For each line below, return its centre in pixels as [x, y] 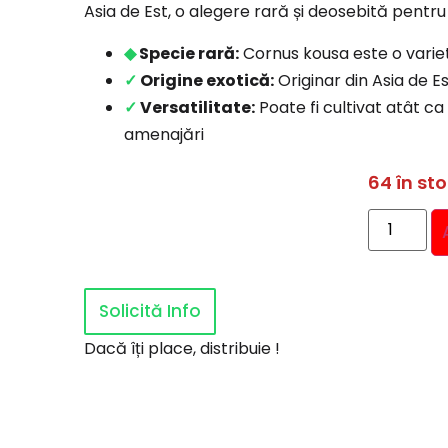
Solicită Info [150, 311]
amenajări [164, 134]
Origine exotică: [205, 80]
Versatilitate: [196, 107]
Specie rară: [187, 53]
